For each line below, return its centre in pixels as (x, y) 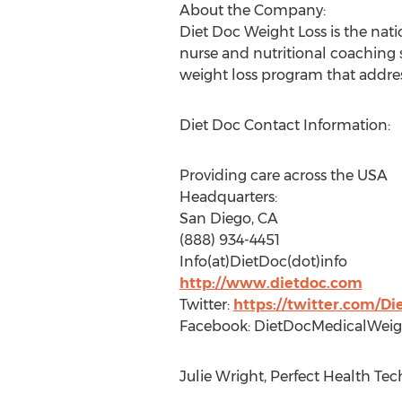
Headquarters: (228, 197)
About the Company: (252, 10)
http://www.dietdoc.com (271, 283)
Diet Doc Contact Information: (284, 125)
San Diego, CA (228, 218)
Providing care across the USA (283, 175)
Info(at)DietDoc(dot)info (263, 262)
